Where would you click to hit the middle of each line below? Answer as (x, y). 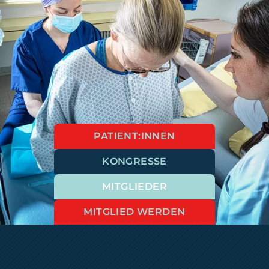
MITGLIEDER (134, 186)
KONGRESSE (134, 161)
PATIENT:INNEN (134, 136)
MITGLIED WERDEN (134, 212)
